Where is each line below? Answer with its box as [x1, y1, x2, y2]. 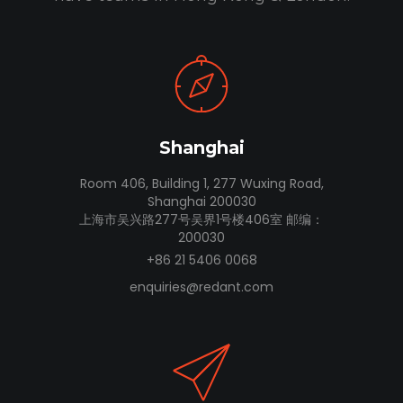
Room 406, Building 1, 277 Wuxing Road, [79, 175, 324, 193]
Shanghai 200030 [147, 193, 256, 210]
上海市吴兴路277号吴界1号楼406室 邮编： [79, 210, 324, 228]
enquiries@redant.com [130, 278, 273, 296]
